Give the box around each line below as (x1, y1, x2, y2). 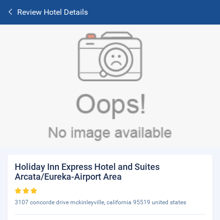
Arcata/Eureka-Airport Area (15, 171, 122, 182)
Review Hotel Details (17, 7, 88, 17)
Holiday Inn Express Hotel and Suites (15, 162, 160, 172)
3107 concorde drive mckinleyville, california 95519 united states (15, 199, 186, 206)
